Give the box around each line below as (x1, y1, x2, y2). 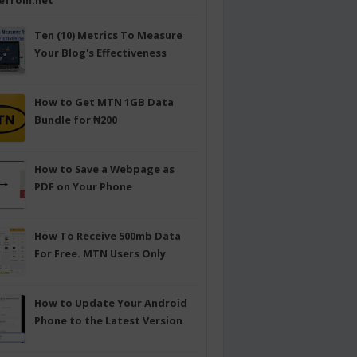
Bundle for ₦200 (33, 112, 117, 127)
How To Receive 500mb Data (33, 229, 181, 244)
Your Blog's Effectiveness (33, 45, 167, 61)
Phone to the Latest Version (33, 313, 182, 328)
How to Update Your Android (33, 296, 187, 311)
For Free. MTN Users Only (33, 246, 166, 261)
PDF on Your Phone (33, 179, 132, 194)
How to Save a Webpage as (33, 162, 175, 177)
